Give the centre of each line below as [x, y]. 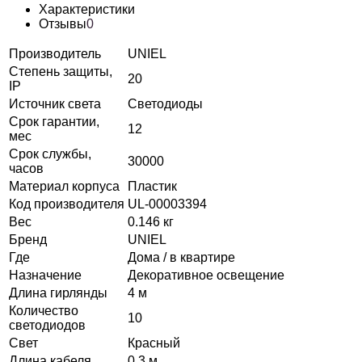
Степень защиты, [61, 71]
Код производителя [67, 204]
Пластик [152, 186]
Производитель [55, 53]
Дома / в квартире [181, 257]
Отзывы [63, 23]
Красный [154, 343]
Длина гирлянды [58, 293]
